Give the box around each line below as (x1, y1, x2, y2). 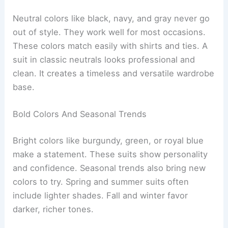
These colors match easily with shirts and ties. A (13, 41, 208, 51)
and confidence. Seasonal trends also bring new (13, 162, 206, 173)
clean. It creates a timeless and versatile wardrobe (13, 68, 215, 79)
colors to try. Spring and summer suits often (13, 176, 189, 187)
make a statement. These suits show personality (13, 149, 208, 159)
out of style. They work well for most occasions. (13, 27, 206, 38)
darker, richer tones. (13, 204, 94, 214)
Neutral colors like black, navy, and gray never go (13, 13, 210, 24)
